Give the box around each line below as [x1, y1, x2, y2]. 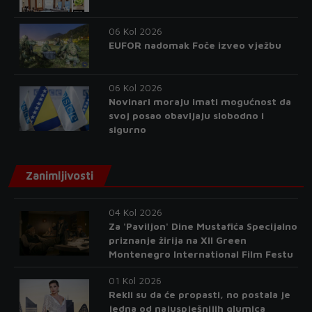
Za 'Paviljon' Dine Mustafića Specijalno [108, 220, 297, 232]
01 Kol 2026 [108, 274, 162, 286]
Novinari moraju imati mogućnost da [108, 95, 291, 107]
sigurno [108, 123, 146, 135]
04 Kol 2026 [108, 206, 162, 218]
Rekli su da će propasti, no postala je [108, 288, 290, 300]
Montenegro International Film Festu [108, 248, 293, 260]
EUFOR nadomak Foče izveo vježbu [108, 39, 281, 51]
